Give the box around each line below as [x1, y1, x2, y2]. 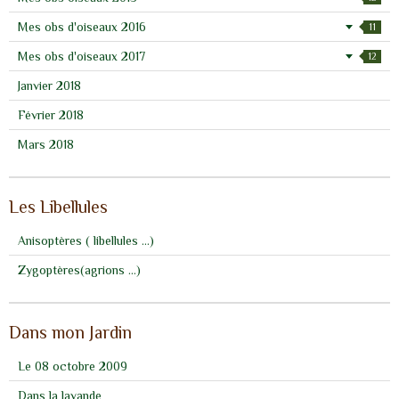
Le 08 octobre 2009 [18, 359, 127, 374]
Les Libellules [9, 197, 108, 217]
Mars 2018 [18, 137, 74, 152]
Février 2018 [18, 108, 84, 123]
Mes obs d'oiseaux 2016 [18, 20, 146, 35]
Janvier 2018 [18, 78, 81, 94]
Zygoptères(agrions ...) [18, 263, 141, 278]
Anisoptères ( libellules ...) [18, 233, 154, 248]
